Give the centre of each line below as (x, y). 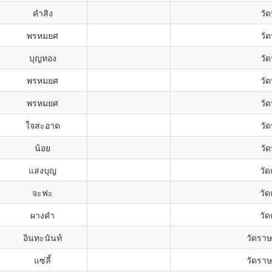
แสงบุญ (42, 170)
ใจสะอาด (42, 125)
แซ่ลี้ (42, 260)
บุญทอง (42, 58)
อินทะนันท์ (42, 237)
